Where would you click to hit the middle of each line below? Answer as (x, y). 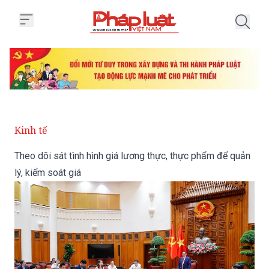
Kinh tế (31, 131)
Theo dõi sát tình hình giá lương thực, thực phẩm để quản (132, 156)
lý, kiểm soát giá (48, 173)
